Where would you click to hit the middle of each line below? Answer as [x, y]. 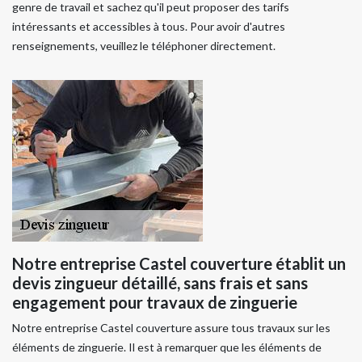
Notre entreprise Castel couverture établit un [179, 263]
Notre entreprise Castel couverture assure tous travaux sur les [171, 327]
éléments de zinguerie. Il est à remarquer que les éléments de [167, 347]
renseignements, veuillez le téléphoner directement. [144, 45]
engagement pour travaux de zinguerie [155, 302]
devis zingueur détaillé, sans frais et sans [160, 282]
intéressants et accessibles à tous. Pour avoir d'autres [149, 26]
